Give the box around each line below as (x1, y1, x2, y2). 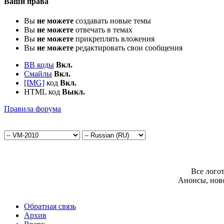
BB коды (24, 60, 54, 69)
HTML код (24, 87, 62, 96)
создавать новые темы (73, 16, 151, 25)
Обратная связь (24, 201, 76, 210)
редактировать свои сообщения (73, 43, 182, 52)
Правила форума (4, 104, 61, 113)
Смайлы (24, 69, 52, 78)
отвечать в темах (73, 25, 132, 34)
